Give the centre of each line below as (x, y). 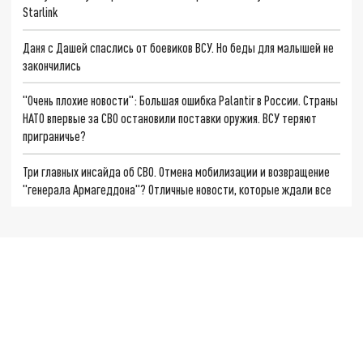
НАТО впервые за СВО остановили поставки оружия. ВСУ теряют (170, 118)
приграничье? (55, 136)
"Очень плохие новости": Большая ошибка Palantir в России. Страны (181, 100)
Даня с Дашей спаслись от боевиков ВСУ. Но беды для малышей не (179, 47)
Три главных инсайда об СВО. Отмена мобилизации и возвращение (177, 171)
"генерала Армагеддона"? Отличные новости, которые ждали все (177, 189)
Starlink (41, 11)
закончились (52, 65)
